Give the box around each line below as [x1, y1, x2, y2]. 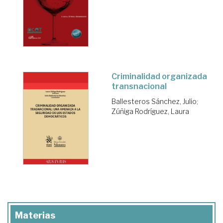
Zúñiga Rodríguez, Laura [111, 107, 189, 116]
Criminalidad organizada [111, 72, 207, 82]
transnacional [111, 82, 167, 92]
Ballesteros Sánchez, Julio [111, 97, 197, 106]
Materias [15, 210, 55, 221]
